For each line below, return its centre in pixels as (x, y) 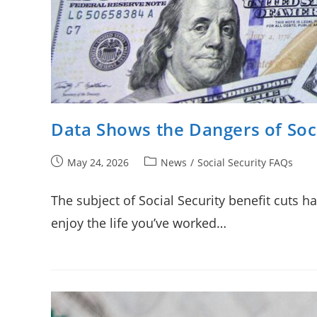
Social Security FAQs (245, 162)
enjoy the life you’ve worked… (139, 223)
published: (76, 177)
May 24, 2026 (98, 162)
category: (165, 177)
